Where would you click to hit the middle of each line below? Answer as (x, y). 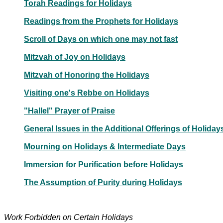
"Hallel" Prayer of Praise (69, 111)
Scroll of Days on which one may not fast (101, 39)
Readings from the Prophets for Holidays (101, 21)
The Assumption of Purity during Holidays (103, 182)
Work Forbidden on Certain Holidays (68, 217)
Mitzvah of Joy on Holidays (75, 57)
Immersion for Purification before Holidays (104, 164)
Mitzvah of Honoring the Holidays (87, 75)
